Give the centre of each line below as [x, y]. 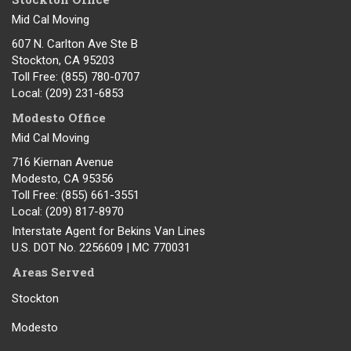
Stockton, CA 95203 [63, 61]
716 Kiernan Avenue [63, 163]
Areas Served [53, 272]
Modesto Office [59, 118]
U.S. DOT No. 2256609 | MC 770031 [101, 248]
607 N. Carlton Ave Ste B [75, 44]
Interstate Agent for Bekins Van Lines [109, 232]
